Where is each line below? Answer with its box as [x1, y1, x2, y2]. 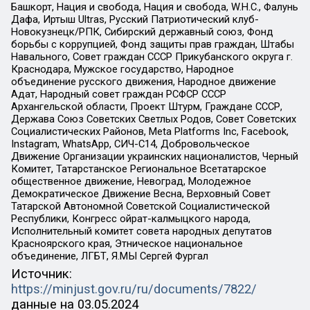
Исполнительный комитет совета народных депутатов [10, 225, 272, 238]
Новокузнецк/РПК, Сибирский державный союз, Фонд [10, 26, 273, 39]
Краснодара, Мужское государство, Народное [10, 63, 234, 76]
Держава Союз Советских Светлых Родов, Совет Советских [10, 113, 296, 126]
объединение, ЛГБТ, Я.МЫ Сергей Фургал [10, 250, 208, 263]
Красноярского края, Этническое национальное [10, 237, 243, 250]
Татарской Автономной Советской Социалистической [10, 200, 270, 213]
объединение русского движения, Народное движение [10, 75, 276, 89]
